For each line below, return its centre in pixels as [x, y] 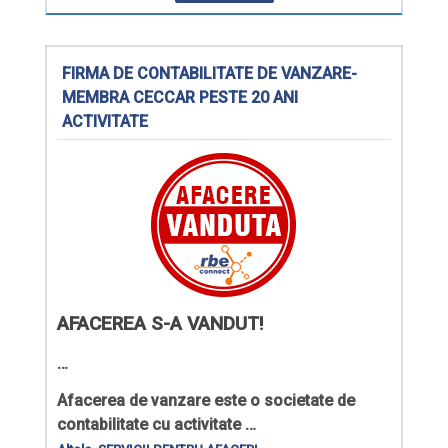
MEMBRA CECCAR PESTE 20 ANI [180, 97]
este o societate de [282, 401]
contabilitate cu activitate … [156, 425]
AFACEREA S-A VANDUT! [160, 323]
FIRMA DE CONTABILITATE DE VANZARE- [209, 73]
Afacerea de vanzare [133, 401]
